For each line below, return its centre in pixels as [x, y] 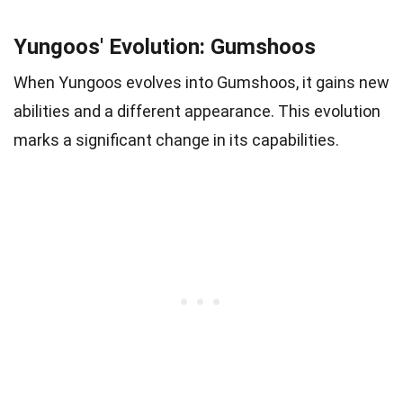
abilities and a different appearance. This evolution [197, 111]
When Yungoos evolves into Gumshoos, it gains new [201, 82]
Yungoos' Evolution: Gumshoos [165, 46]
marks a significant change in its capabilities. [176, 139]
